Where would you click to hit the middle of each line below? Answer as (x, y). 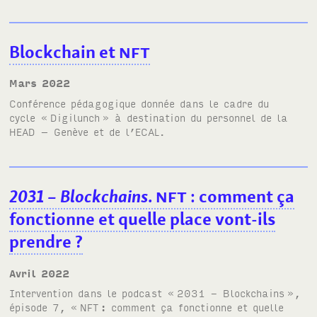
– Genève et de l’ (86, 131)
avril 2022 (43, 272)
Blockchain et (64, 52)
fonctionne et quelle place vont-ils (143, 219)
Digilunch (75, 117)
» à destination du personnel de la (195, 117)
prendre (41, 242)
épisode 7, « (44, 307)
